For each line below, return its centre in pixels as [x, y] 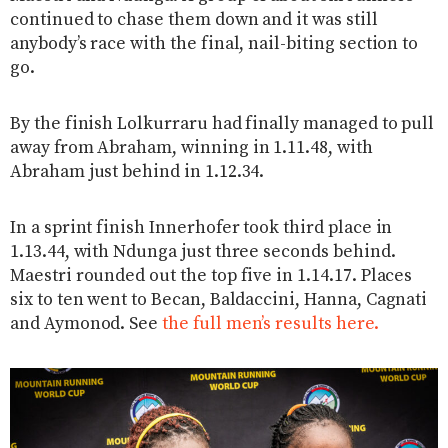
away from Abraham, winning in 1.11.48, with [191, 147]
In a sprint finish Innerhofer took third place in [201, 227]
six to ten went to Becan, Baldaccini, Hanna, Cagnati [219, 299]
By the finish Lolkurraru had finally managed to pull [222, 123]
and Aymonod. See [86, 323]
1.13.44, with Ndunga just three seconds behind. [203, 251]
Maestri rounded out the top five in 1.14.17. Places [211, 275]
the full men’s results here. [270, 323]
